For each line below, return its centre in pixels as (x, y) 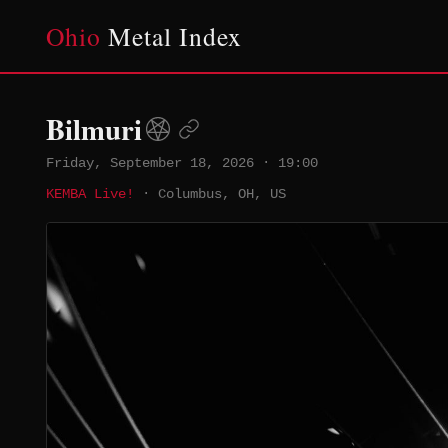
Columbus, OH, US (222, 194)
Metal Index (171, 36)
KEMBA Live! (90, 194)
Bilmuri (94, 129)
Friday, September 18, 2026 (150, 163)
